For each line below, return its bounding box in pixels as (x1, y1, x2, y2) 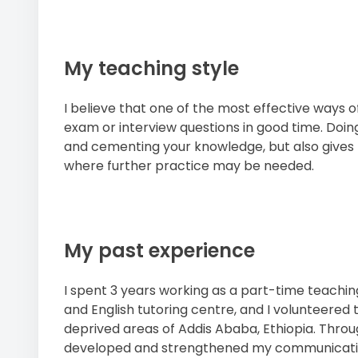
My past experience (64, 237, 255, 265)
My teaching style (64, 55, 239, 82)
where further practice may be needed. (64, 157, 314, 176)
